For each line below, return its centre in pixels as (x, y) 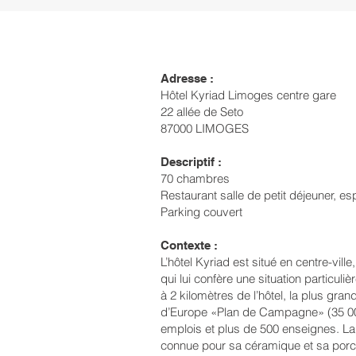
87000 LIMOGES (205, 128)
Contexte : (189, 245)
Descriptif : (191, 162)
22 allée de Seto (202, 112)
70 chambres (195, 178)
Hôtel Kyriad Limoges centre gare (248, 95)
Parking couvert (201, 212)
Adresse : (187, 78)
